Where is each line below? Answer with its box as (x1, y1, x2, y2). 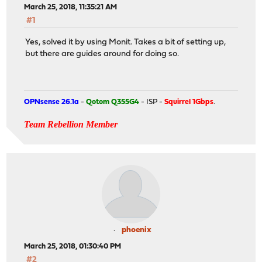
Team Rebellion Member (24, 119, 118, 130)
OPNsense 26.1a (24, 98, 80, 106)
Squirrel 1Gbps (164, 98, 214, 106)
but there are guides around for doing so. (25, 49, 180, 58)
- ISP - (139, 98, 165, 106)
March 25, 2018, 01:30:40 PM (24, 243, 122, 251)
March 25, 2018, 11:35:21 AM (24, 4, 118, 12)
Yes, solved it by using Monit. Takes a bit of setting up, (25, 37, 226, 47)
